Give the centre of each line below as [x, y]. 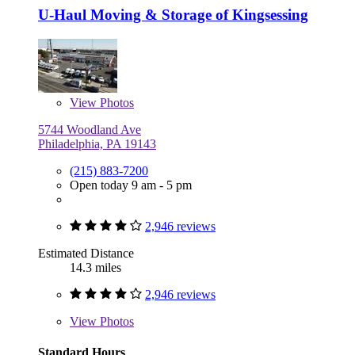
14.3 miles [95, 268]
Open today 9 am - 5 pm [131, 185]
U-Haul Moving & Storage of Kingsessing [173, 15]
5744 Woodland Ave [90, 130]
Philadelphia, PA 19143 [97, 144]
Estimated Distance [86, 254]
